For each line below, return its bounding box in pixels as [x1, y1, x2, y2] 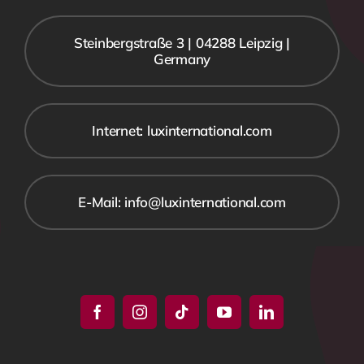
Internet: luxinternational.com [92, 121, 272, 139]
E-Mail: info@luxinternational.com [78, 193, 286, 210]
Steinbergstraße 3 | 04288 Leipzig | [73, 33, 291, 51]
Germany [153, 50, 211, 67]
